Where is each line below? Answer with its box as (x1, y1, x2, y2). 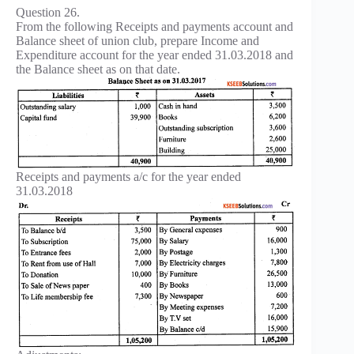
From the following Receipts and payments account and (16, 19, 293, 33)
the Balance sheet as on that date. (16, 62, 180, 76)
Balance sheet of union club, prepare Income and (16, 33, 259, 47)
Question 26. (16, 5, 80, 19)
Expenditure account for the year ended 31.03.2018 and (16, 47, 293, 62)
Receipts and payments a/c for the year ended (16, 169, 241, 183)
